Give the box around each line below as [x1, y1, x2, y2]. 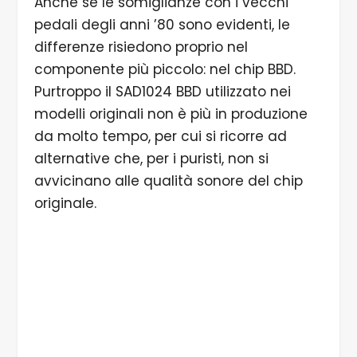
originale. [33, 193, 96, 213]
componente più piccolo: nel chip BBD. [33, 59, 296, 79]
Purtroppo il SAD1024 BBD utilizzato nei [33, 81, 291, 101]
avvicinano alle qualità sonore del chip [33, 171, 303, 190]
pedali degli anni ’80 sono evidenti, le [33, 14, 290, 34]
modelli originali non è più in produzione [33, 104, 308, 124]
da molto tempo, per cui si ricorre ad [33, 126, 287, 146]
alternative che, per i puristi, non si [33, 148, 269, 168]
